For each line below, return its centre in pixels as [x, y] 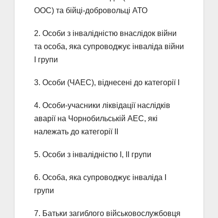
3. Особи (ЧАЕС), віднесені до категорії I [107, 83]
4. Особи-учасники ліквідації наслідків [102, 106]
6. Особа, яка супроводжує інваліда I [100, 178]
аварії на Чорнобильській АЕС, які [96, 119]
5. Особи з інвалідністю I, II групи [93, 155]
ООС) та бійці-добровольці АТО [91, 11]
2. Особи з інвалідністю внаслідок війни [105, 34]
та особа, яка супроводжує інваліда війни [109, 47]
